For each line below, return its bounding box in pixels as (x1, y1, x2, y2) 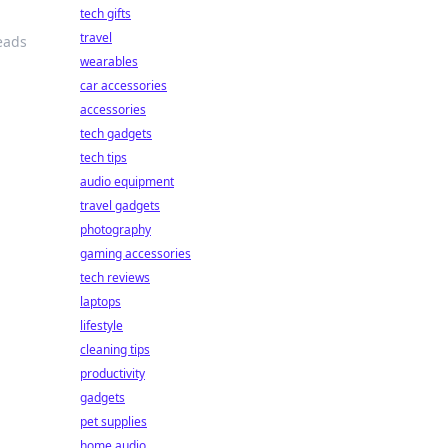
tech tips (80, 149, 127, 166)
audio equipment (80, 173, 174, 190)
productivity (80, 365, 145, 382)
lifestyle (80, 317, 123, 334)
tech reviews (80, 269, 150, 286)
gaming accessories (80, 245, 191, 262)
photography (80, 221, 151, 238)
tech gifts (80, 5, 131, 22)
